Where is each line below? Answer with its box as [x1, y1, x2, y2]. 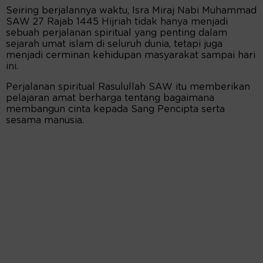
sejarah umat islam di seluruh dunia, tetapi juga [6, 39, 222, 49]
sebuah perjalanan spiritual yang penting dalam [6, 28, 227, 38]
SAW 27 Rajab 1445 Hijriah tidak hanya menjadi [6, 17, 228, 27]
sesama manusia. [6, 116, 84, 126]
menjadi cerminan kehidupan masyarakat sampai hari [6, 50, 255, 60]
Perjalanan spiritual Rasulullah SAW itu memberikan [6, 82, 250, 92]
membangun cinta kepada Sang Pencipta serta [6, 104, 225, 114]
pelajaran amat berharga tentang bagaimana [6, 93, 214, 103]
